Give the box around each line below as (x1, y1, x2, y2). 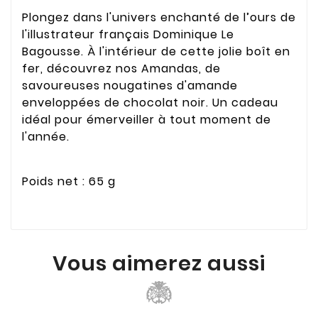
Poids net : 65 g (22, 173, 116, 190)
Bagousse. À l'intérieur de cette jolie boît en (22, 43, 290, 60)
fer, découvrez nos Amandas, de (22, 60, 221, 77)
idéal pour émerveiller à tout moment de (22, 111, 271, 128)
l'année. (22, 128, 70, 145)
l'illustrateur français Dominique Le (22, 26, 234, 43)
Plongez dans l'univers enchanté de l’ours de (22, 9, 296, 26)
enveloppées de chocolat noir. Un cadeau (22, 94, 278, 111)
